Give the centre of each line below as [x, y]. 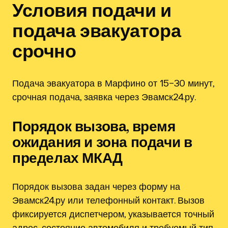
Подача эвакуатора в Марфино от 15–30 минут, [113, 83]
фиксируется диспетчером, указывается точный [113, 213]
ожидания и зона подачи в [102, 141]
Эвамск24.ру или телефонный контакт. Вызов [108, 200]
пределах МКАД [67, 157]
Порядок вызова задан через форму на [96, 186]
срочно [44, 51]
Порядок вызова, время [94, 126]
